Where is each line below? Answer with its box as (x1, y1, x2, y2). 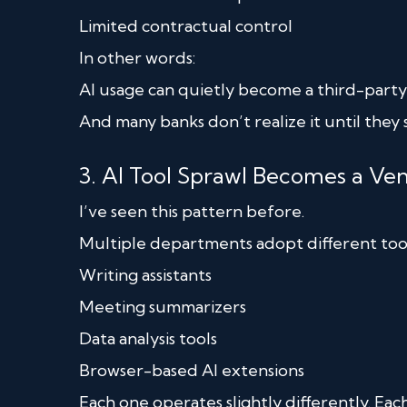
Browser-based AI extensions (79, 359, 304, 381)
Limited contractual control (79, 15, 293, 36)
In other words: (79, 46, 195, 68)
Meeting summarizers (79, 295, 246, 317)
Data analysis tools (79, 327, 217, 349)
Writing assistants (79, 263, 212, 285)
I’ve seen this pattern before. (79, 200, 304, 222)
